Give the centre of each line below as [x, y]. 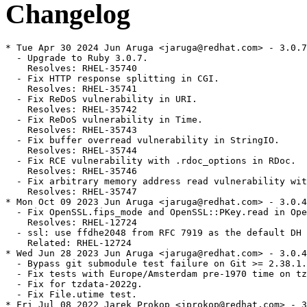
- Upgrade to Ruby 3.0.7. [77, 58]
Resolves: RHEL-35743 [71, 130]
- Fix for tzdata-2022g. [74, 284]
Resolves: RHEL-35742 [71, 110]
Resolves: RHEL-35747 [71, 192]
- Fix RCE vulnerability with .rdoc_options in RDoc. [151, 161]
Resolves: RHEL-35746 [71, 171]
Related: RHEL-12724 [69, 243]
